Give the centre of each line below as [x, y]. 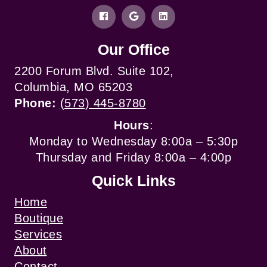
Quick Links [133, 181]
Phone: [37, 103]
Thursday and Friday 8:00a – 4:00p [133, 158]
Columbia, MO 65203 [73, 87]
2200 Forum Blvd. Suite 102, [94, 71]
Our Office [133, 50]
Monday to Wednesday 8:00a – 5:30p [133, 142]
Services [38, 235]
